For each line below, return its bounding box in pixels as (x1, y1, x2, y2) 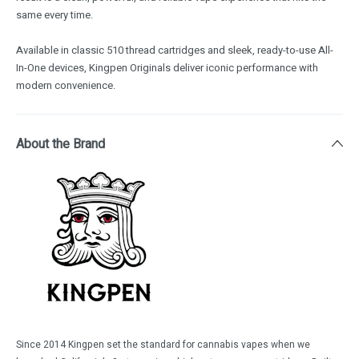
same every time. (16, 7, 93, 23)
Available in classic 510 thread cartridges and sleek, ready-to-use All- (16, 42, 333, 58)
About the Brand (16, 135, 105, 155)
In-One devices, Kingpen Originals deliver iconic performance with (16, 60, 318, 76)
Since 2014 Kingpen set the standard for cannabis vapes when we (16, 337, 310, 353)
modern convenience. (16, 78, 115, 94)
